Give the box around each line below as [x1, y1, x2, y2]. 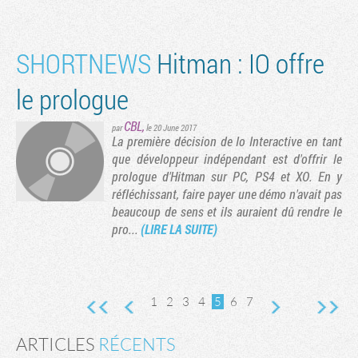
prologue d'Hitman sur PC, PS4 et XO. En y [112, 168, 342, 185]
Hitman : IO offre [151, 45, 324, 82]
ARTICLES [16, 333, 98, 356]
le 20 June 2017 [146, 121, 197, 134]
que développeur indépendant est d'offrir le [112, 150, 342, 168]
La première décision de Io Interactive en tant [112, 133, 342, 150]
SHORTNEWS [16, 45, 151, 82]
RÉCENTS [98, 333, 176, 356]
